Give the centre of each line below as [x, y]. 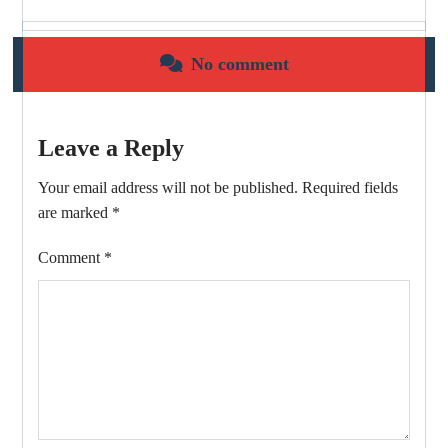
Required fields [350, 188]
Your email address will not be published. [168, 188]
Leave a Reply [111, 148]
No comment [239, 64]
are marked [75, 213]
